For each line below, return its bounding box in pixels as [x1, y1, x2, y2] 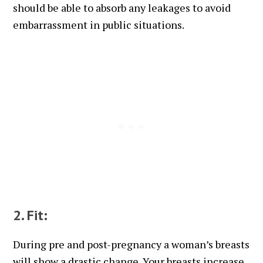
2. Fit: [13, 205, 48, 224]
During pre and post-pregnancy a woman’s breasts [13, 237, 250, 251]
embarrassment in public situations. [13, 17, 185, 32]
